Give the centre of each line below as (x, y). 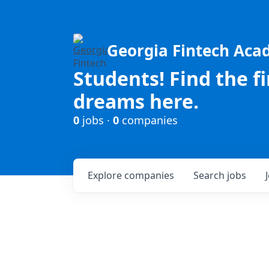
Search (210, 175)
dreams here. (136, 101)
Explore (106, 175)
